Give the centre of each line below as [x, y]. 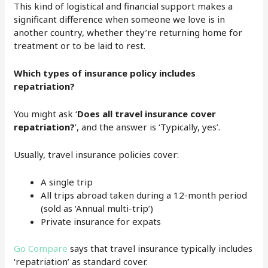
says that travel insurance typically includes [160, 248]
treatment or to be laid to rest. [80, 46]
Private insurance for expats [101, 222]
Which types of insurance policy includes [105, 73]
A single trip [67, 182]
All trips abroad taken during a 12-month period [144, 195]
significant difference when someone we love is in [120, 19]
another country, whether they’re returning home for [128, 33]
